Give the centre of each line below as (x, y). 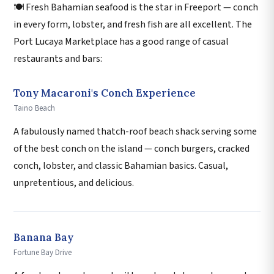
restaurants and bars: (58, 58)
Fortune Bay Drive (43, 252)
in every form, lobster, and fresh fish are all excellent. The (133, 24)
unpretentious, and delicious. (74, 183)
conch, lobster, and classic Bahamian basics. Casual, (121, 165)
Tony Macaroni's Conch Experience (105, 93)
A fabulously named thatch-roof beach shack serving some (135, 131)
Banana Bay (43, 237)
